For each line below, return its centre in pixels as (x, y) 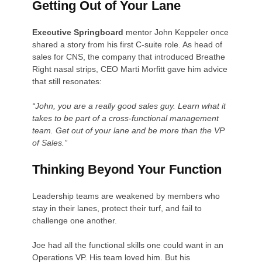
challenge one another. (75, 220)
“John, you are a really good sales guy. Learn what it (129, 106)
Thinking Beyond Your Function (127, 169)
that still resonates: (67, 81)
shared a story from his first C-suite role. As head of (127, 44)
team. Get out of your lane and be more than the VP (128, 130)
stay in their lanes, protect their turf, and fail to (117, 208)
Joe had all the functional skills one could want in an (128, 245)
